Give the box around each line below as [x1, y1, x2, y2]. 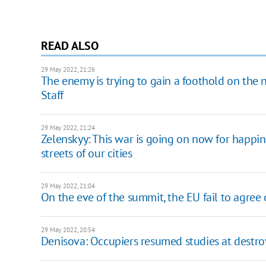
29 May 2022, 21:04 [40, 181, 95, 190]
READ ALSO [40, 37, 99, 53]
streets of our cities [40, 145, 132, 161]
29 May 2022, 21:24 [40, 123, 95, 132]
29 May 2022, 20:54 [40, 225, 95, 234]
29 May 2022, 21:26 [40, 65, 95, 74]
